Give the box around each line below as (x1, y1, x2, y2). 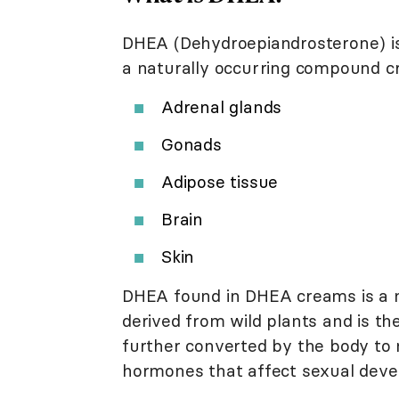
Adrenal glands (161, 95, 282, 118)
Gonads (161, 133, 222, 155)
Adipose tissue (161, 170, 279, 192)
